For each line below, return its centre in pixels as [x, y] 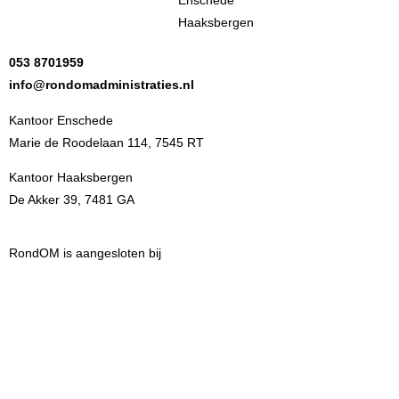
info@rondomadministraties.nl [102, 85]
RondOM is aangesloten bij [85, 252]
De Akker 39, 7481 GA [72, 200]
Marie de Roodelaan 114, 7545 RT [106, 142]
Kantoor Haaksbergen [71, 178]
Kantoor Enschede [61, 120]
